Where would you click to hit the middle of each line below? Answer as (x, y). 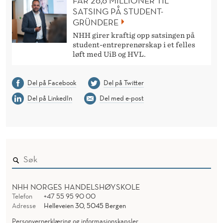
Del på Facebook (52, 82)
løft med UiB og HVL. (109, 54)
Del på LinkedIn (50, 98)
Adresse (24, 205)
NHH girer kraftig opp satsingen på (134, 35)
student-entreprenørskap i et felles (134, 45)
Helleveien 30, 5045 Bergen (85, 205)
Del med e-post (121, 98)
